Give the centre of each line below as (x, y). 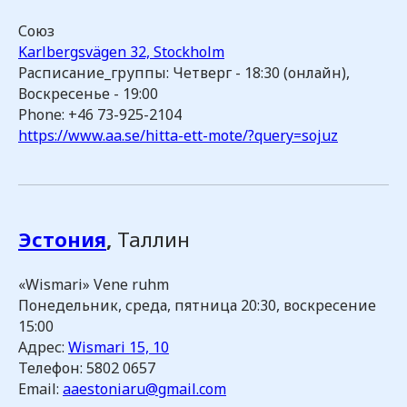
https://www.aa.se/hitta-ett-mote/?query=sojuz (178, 135)
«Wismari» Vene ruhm (94, 284)
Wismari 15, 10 (119, 347)
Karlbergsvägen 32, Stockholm (121, 52)
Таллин (154, 239)
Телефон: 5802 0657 (87, 368)
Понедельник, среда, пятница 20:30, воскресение (197, 305)
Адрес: (43, 347)
